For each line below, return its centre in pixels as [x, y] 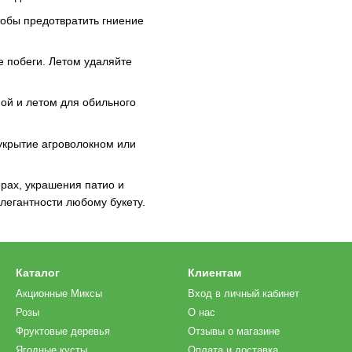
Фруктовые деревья [63, 332]
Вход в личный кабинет [244, 294]
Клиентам [214, 273]
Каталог [38, 273]
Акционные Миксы [59, 294]
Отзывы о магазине [234, 332]
